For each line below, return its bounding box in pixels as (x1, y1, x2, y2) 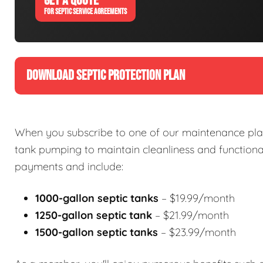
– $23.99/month (158, 225, 236, 240)
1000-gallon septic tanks (35, 191, 159, 205)
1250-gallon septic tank (35, 208, 152, 222)
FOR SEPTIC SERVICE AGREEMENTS (44, 6, 127, 17)
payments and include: (15, 160, 123, 174)
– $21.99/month (152, 208, 229, 222)
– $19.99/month (159, 191, 235, 205)
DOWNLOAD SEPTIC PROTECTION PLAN (26, 67, 185, 85)
